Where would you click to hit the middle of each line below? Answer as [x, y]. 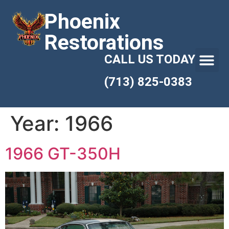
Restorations [104, 42]
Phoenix [82, 21]
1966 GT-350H [63, 154]
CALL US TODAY [150, 59]
